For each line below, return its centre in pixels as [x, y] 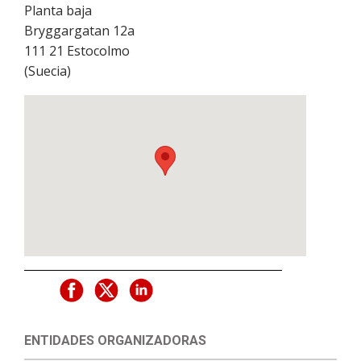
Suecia [48, 71]
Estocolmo [98, 51]
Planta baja [58, 11]
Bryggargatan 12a [79, 31]
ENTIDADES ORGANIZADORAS [115, 341]
